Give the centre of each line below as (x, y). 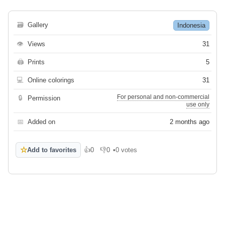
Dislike (110, 154)
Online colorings (51, 80)
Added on (41, 122)
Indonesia (191, 26)
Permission (44, 98)
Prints (36, 62)
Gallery (38, 25)
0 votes (126, 150)
